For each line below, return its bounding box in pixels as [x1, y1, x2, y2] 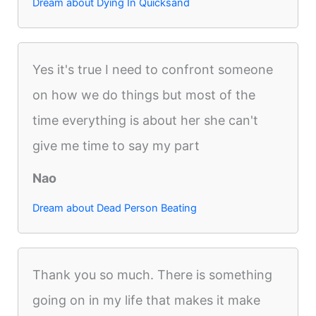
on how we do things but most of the [32, 87, 256, 102]
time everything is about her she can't [32, 112, 259, 128]
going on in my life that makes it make [32, 292, 261, 308]
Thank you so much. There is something [32, 267, 273, 282]
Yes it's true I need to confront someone [32, 61, 274, 77]
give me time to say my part [32, 138, 200, 153]
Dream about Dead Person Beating [32, 201, 197, 214]
